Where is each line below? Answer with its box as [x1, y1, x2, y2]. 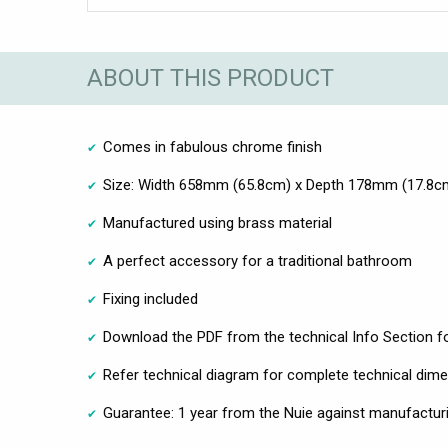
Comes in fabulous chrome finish [103, 137, 322, 156]
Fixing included [103, 289, 198, 308]
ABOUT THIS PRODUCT [87, 64, 334, 93]
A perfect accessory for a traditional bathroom [103, 251, 412, 270]
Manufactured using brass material [103, 213, 332, 232]
